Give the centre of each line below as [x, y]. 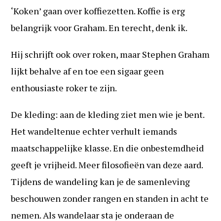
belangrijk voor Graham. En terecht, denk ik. [99, 27]
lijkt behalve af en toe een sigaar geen [88, 71]
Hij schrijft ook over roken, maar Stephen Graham [110, 54]
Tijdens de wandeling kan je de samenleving [101, 181]
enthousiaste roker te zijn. [64, 88]
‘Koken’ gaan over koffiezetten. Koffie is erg [98, 11]
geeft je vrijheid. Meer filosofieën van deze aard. [107, 165]
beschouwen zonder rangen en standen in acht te [110, 198]
